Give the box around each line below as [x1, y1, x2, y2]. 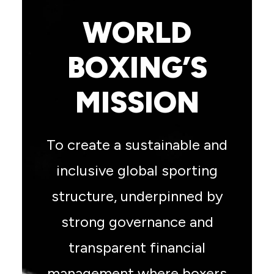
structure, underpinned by [51, 187, 223, 205]
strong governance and [61, 213, 213, 231]
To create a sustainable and [46, 136, 228, 154]
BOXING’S [67, 50, 207, 85]
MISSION [75, 84, 199, 120]
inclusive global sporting [56, 161, 218, 179]
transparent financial [68, 239, 206, 256]
